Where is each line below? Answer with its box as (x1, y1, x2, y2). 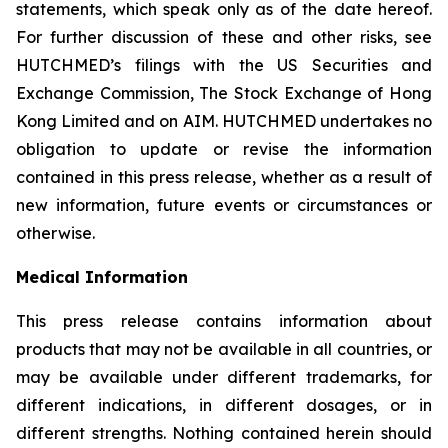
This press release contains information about (16, 311, 432, 331)
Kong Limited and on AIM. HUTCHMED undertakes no (16, 111, 432, 131)
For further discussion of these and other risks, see (16, 27, 432, 47)
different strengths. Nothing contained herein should (16, 423, 432, 443)
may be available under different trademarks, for (16, 367, 432, 387)
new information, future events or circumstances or (16, 195, 432, 215)
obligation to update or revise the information (16, 139, 432, 159)
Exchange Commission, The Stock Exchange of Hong (16, 83, 432, 103)
